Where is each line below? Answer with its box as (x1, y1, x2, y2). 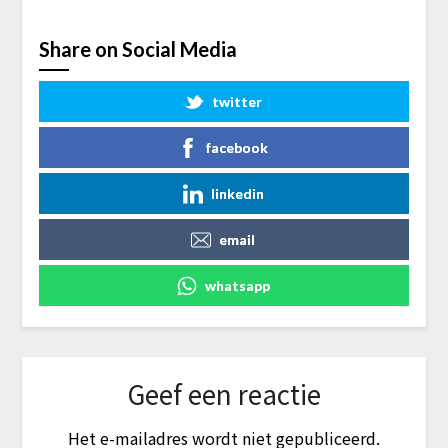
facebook (206, 138, 268, 156)
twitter (212, 92, 262, 110)
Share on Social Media (38, 36, 237, 61)
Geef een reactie (127, 374, 321, 412)
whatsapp (204, 276, 270, 294)
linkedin (210, 184, 264, 202)
